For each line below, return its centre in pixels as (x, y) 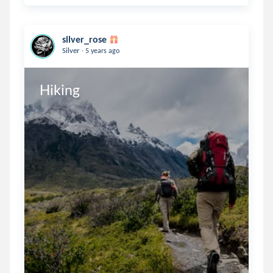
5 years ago (101, 51)
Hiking (59, 89)
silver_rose (84, 39)
